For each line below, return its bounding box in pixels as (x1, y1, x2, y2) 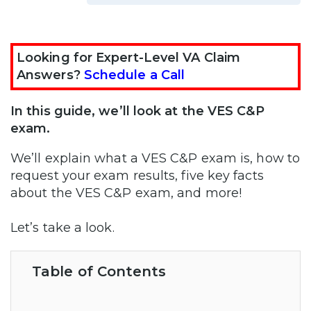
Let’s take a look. (10, 219, 115, 235)
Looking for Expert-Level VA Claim (17, 49, 240, 65)
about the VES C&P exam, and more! (10, 185, 242, 201)
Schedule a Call (83, 67, 185, 83)
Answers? (17, 67, 84, 83)
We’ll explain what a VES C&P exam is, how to (10, 150, 300, 166)
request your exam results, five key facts (10, 167, 264, 183)
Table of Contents (32, 262, 167, 280)
